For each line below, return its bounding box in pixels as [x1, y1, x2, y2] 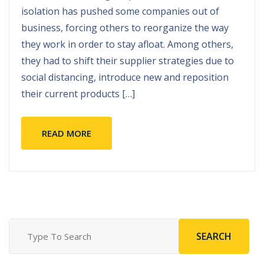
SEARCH [196, 229, 232, 243]
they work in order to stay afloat [21, 37, 163, 51]
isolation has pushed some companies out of [21, 4, 219, 18]
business [21, 21, 61, 34]
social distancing [21, 70, 94, 84]
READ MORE [42, 127, 91, 139]
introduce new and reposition [98, 70, 229, 84]
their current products [21, 87, 120, 100]
